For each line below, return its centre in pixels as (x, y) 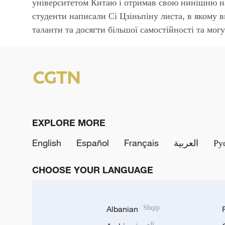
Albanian (122, 209)
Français (141, 143)
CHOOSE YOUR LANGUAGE (93, 170)
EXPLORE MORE (69, 123)
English (47, 143)
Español (93, 143)
